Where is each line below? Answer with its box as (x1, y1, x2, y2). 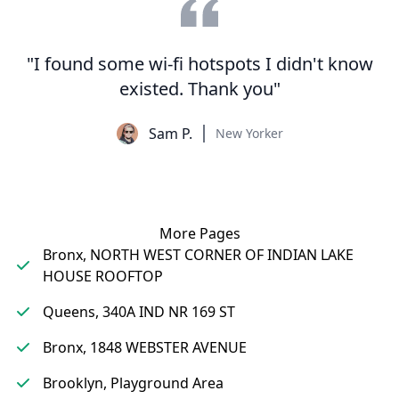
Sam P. (148, 124, 192, 143)
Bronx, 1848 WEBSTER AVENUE (43, 338, 247, 357)
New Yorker (215, 125, 283, 142)
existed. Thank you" (118, 77, 281, 101)
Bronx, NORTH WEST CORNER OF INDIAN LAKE (43, 245, 354, 265)
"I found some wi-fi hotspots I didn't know (26, 52, 373, 76)
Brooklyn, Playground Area (43, 373, 224, 393)
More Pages (159, 224, 240, 243)
